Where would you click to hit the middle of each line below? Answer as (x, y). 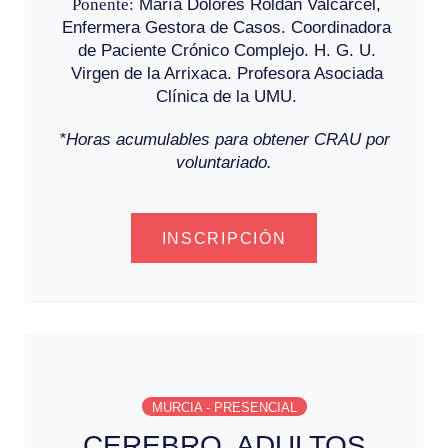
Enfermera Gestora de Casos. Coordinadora (226, 27)
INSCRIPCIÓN (224, 238)
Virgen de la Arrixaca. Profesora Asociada (226, 73)
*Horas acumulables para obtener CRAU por (224, 139)
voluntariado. (224, 162)
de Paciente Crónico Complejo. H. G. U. (226, 50)
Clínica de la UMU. (226, 96)
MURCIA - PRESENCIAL (224, 408)
